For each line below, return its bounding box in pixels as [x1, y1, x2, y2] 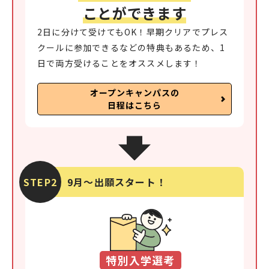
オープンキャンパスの [89, 86, 180, 99]
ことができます [82, 2, 187, 24]
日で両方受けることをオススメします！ [37, 57, 202, 70]
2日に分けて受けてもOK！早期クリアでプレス [37, 26, 229, 38]
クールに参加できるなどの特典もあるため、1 [37, 41, 226, 54]
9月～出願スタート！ [67, 175, 166, 190]
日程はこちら [107, 99, 162, 112]
